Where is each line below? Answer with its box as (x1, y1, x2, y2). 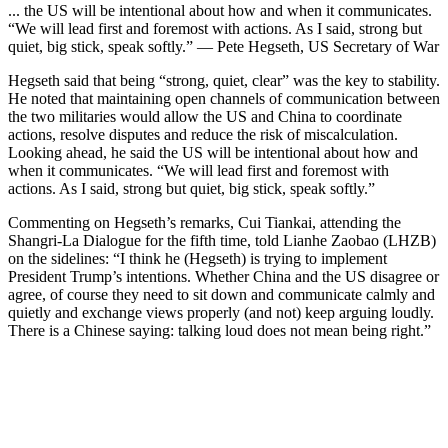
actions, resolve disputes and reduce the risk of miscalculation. (8, 125, 398, 143)
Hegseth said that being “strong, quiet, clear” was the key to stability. (8, 71, 440, 89)
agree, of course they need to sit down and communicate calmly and (8, 285, 435, 303)
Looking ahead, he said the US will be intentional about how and (8, 143, 418, 161)
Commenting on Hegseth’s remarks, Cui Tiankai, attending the (8, 213, 401, 231)
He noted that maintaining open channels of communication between (8, 89, 440, 107)
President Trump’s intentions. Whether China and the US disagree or (8, 267, 439, 285)
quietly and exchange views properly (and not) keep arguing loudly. (8, 303, 434, 321)
